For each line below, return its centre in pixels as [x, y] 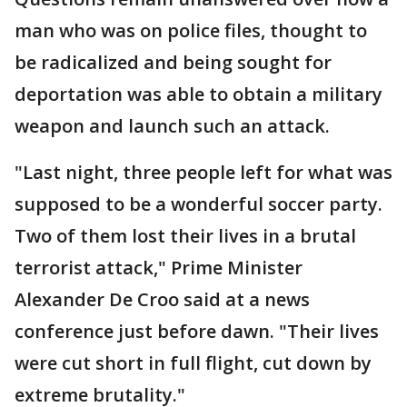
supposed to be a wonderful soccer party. [199, 204]
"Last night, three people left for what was [203, 173]
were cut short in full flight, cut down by [193, 363]
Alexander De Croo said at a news [162, 300]
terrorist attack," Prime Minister [159, 268]
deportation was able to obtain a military [199, 94]
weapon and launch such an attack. [172, 126]
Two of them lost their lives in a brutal [185, 236]
